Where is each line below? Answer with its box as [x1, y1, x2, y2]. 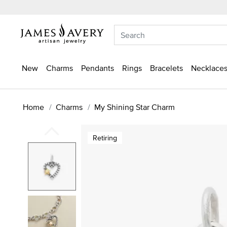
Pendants [81, 62, 114, 73]
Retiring [93, 132, 117, 143]
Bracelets [150, 62, 183, 73]
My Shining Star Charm [94, 101, 175, 112]
